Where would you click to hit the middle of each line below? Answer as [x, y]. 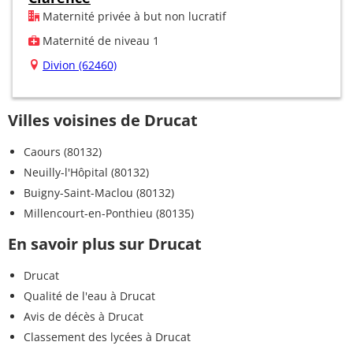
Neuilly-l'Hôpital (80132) [86, 172]
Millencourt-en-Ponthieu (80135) [109, 213]
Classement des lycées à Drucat [107, 336]
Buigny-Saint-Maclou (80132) [99, 192]
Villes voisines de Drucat [103, 120]
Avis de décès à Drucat [84, 316]
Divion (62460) [80, 65]
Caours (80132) [63, 151]
